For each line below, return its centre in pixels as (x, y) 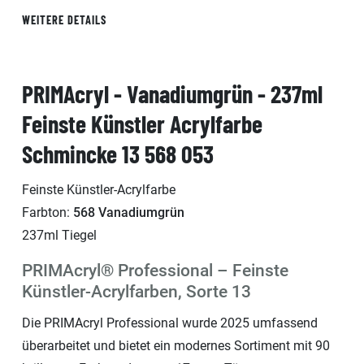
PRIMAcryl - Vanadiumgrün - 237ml (172, 93)
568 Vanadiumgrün (129, 212)
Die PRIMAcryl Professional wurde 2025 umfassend (170, 323)
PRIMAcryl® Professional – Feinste (155, 270)
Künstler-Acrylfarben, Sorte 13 (136, 291)
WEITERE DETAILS (64, 19)
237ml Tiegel (59, 235)
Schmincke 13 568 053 (118, 153)
